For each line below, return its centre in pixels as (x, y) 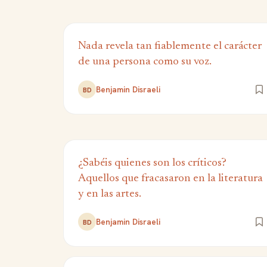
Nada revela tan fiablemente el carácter (170, 46)
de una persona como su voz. (145, 62)
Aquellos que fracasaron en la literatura (170, 178)
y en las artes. (110, 194)
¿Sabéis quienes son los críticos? (152, 163)
